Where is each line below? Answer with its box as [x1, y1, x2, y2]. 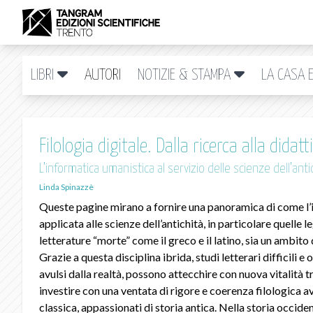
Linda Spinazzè [39, 182, 94, 192]
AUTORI [85, 67, 121, 83]
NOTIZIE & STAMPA [138, 67, 234, 83]
